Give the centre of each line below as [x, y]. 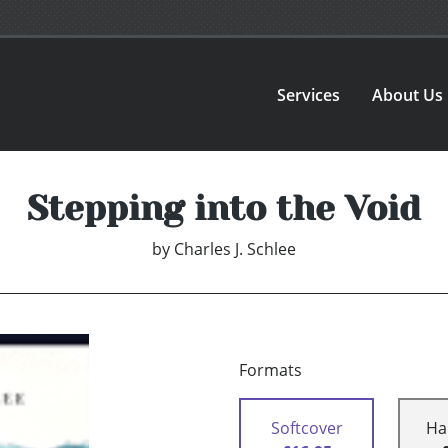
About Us [408, 94]
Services [309, 94]
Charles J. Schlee [235, 249]
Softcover [306, 428]
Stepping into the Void [224, 208]
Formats [270, 370]
